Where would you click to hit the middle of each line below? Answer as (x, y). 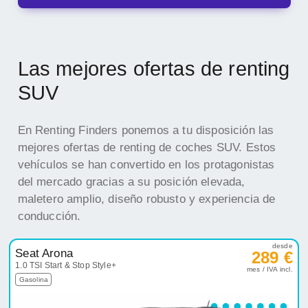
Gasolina (34, 280)
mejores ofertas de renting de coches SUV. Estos (147, 148)
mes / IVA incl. (270, 269)
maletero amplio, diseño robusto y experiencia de (146, 199)
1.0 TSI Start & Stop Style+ (66, 266)
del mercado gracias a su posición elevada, (131, 182)
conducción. (49, 217)
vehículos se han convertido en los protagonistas (146, 165)
